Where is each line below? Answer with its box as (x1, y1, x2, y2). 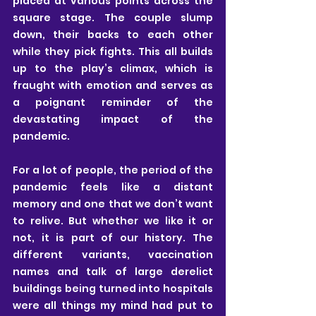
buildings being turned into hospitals (13, 281, 213, 296)
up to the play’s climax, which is (13, 61, 213, 75)
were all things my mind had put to (13, 298, 213, 312)
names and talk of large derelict (13, 264, 213, 279)
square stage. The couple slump (13, 10, 213, 25)
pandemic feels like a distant (13, 179, 213, 194)
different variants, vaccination (13, 247, 213, 262)
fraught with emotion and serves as (13, 78, 213, 92)
